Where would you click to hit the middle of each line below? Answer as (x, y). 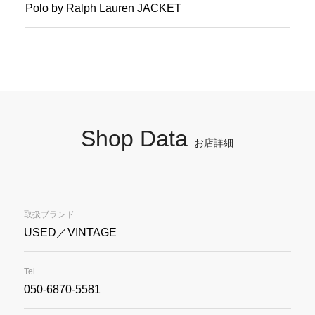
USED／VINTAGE (70, 232)
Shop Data (138, 139)
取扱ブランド (49, 214)
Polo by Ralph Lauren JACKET (103, 8)
